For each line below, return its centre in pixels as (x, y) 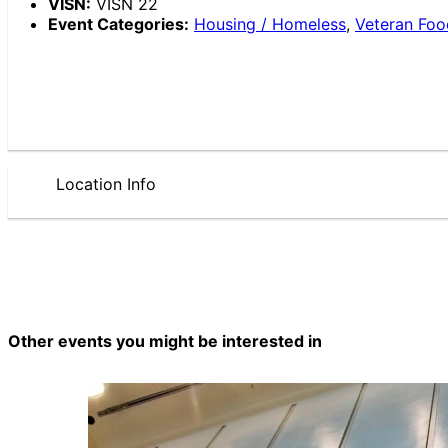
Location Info (106, 183)
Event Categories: (118, 23)
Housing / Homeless (270, 23)
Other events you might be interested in (165, 341)
